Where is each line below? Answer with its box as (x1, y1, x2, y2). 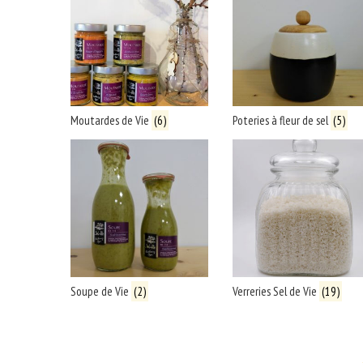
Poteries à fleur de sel (233, 113, 331, 128)
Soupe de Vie (70, 284, 131, 299)
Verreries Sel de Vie (233, 284, 319, 299)
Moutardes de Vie (70, 113, 152, 128)
